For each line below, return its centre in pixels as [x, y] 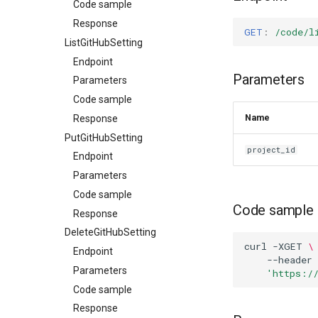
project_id [272, 150]
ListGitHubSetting [104, 42]
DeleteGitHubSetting [110, 232]
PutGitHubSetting [104, 137]
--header [290, 259]
